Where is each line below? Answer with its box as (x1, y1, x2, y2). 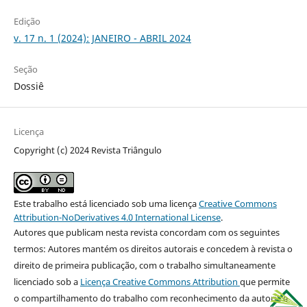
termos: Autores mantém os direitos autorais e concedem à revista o (13, 242, 293, 255)
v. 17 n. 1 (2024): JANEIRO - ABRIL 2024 (13, 31, 191, 45)
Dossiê (13, 79, 44, 93)
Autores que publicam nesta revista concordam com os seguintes (13, 225, 280, 238)
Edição (13, 14, 40, 27)
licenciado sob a (13, 275, 80, 288)
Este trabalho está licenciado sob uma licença (13, 197, 199, 210)
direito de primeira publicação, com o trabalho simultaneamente (13, 258, 275, 271)
